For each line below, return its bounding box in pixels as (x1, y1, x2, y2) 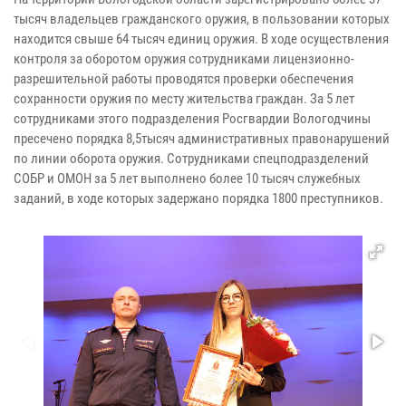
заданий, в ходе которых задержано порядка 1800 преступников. (14, 189, 383, 207)
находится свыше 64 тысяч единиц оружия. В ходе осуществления (14, 30, 389, 47)
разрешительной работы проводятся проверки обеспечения (14, 70, 353, 87)
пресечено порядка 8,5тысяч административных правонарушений (14, 130, 390, 147)
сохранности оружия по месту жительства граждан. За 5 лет (14, 90, 354, 107)
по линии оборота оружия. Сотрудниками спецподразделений (14, 150, 369, 167)
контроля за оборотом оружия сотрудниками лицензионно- (14, 50, 354, 67)
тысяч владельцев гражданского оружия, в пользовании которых (14, 10, 390, 27)
